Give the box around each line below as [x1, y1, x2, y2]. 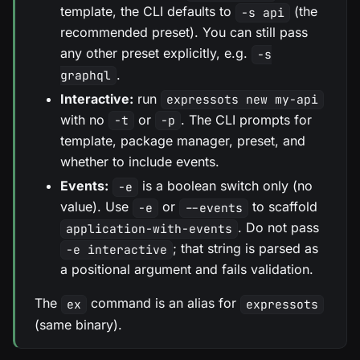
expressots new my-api [166, 92, 318, 108]
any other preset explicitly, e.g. [60, 45, 252, 62]
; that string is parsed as [172, 240, 318, 257]
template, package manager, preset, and [60, 132, 305, 149]
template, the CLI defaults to [60, 3, 235, 20]
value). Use [60, 198, 133, 215]
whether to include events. [60, 153, 219, 170]
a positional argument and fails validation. [60, 261, 313, 278]
